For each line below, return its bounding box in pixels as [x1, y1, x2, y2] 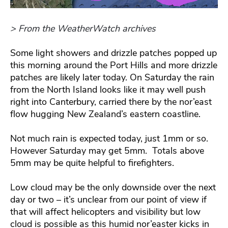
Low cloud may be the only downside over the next [10, 181, 216, 194]
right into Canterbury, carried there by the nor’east [10, 96, 212, 108]
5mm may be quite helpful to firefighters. [10, 157, 174, 169]
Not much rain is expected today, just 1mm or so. [10, 132, 208, 145]
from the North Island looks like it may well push [10, 83, 206, 96]
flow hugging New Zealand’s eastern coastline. [10, 108, 201, 121]
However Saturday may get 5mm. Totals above [10, 145, 204, 157]
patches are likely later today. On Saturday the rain [10, 71, 214, 84]
